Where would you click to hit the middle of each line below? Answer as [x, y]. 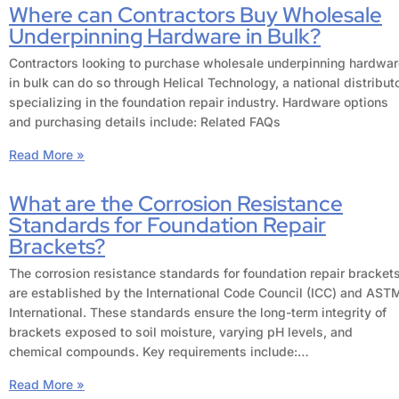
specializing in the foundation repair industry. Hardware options [199, 102]
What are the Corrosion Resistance [176, 204]
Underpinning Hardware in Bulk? [165, 36]
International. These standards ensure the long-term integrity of [198, 313]
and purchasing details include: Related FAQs [145, 122]
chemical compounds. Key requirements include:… [159, 352]
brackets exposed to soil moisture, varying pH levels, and [181, 332]
